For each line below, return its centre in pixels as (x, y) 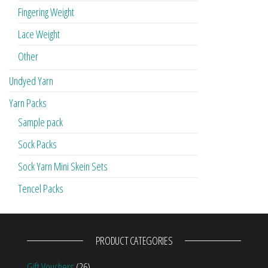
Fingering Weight (46, 12)
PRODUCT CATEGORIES (134, 241)
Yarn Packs (28, 103)
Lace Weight (39, 34)
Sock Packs (37, 144)
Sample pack (40, 122)
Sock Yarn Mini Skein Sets (63, 167)
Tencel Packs (41, 189)
